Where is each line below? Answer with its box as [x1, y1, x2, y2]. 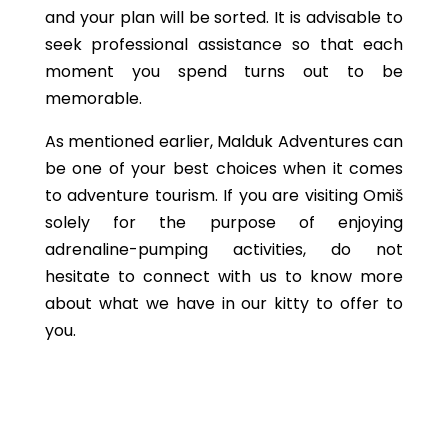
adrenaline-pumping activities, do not [44, 238, 404, 261]
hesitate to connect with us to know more [44, 265, 404, 288]
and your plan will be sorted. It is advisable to [44, 6, 404, 29]
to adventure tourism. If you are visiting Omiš [44, 184, 404, 207]
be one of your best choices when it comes [44, 157, 404, 180]
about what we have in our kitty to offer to [44, 292, 404, 315]
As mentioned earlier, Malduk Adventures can [44, 130, 404, 153]
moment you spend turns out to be [44, 60, 404, 83]
